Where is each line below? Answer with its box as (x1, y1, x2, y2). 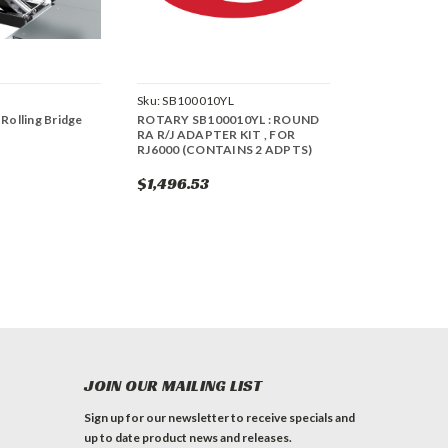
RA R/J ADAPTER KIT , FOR (137, 127, 295, 143)
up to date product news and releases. (84, 430, 293, 446)
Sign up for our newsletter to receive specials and (84, 410, 356, 426)
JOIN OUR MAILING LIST (84, 375, 263, 397)
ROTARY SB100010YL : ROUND (137, 112, 320, 128)
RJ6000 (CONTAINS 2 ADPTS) (137, 142, 313, 158)
